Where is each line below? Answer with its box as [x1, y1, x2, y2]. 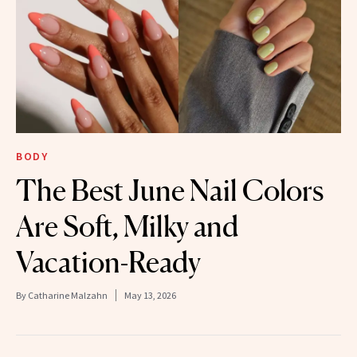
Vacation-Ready [16, 244, 201, 280]
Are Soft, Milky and [16, 208, 238, 244]
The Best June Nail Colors [16, 172, 324, 208]
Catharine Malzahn [28, 288, 108, 301]
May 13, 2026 [124, 288, 176, 301]
